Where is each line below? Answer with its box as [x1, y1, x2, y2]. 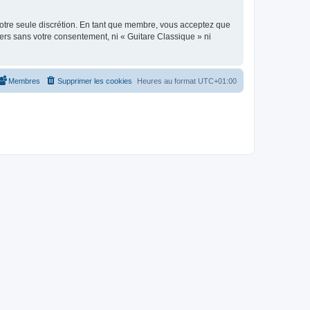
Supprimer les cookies [57, 76, 132, 85]
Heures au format [137, 76, 198, 85]
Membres [8, 76, 40, 85]
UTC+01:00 [198, 76, 237, 85]
